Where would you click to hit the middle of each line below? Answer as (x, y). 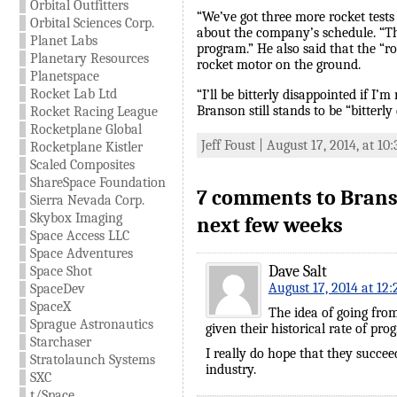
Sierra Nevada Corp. (87, 200)
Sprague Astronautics (91, 324)
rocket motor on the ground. (278, 65)
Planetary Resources (89, 58)
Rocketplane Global (86, 129)
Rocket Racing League (93, 112)
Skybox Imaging (76, 218)
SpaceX (50, 307)
